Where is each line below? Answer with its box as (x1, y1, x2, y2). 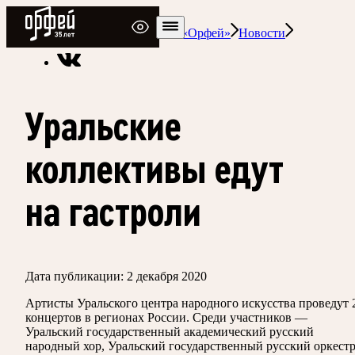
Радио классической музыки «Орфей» (25, 26, 231, 40)
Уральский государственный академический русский (25, 324, 314, 338)
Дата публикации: (25, 269, 124, 283)
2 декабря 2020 (127, 269, 207, 283)
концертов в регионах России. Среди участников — (25, 310, 307, 324)
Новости (239, 26, 285, 40)
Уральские (25, 105, 181, 148)
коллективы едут (25, 147, 284, 191)
